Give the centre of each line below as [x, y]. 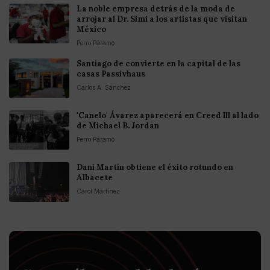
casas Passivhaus [111, 74]
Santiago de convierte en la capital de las [159, 64]
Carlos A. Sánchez [104, 88]
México [91, 30]
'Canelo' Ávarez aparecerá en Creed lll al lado [168, 116]
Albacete [95, 178]
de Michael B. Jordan [118, 126]
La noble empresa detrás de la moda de [156, 9]
